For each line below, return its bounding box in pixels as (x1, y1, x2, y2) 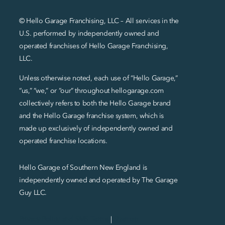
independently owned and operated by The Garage (19, 175, 178, 184)
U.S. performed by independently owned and (19, 29, 159, 38)
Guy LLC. (19, 188, 47, 197)
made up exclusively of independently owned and (19, 124, 173, 133)
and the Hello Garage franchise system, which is (19, 111, 164, 120)
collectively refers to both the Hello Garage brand (19, 98, 171, 107)
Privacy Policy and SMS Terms (19, 214, 108, 223)
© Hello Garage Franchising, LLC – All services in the (19, 16, 179, 25)
